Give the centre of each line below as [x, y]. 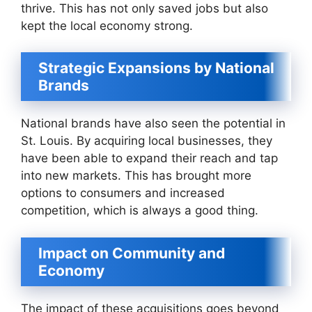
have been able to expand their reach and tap [149, 158]
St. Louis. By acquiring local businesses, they [147, 141]
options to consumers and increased [123, 193]
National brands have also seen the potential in [153, 123]
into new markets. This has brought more [136, 175]
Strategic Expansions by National [156, 68]
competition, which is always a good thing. [140, 210]
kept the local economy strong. [107, 25]
